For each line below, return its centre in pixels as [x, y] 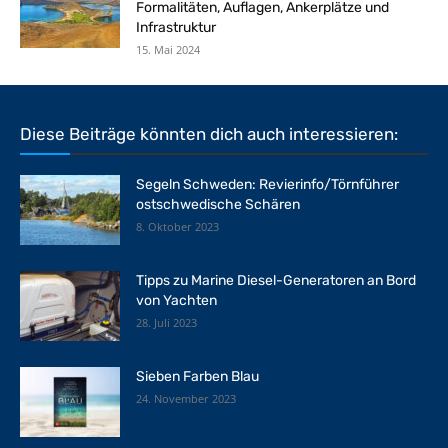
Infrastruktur [176, 27]
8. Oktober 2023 [177, 226]
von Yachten [176, 300]
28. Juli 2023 [166, 322]
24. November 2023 [186, 398]
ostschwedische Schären [218, 204]
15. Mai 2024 [168, 49]
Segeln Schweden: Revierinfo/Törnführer [267, 184]
